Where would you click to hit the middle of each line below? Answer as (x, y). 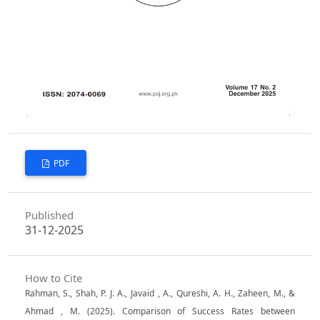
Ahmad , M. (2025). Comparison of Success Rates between (160, 311)
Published (49, 215)
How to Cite (53, 278)
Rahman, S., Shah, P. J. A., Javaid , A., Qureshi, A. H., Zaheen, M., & (160, 294)
